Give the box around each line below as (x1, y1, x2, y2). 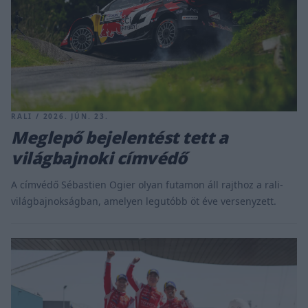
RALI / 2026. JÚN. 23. (11, 111, 109, 121)
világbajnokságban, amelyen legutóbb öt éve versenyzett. (11, 194, 276, 208)
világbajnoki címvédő (11, 146, 187, 169)
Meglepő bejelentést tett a (11, 125, 228, 148)
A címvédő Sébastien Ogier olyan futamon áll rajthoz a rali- (11, 177, 283, 191)
